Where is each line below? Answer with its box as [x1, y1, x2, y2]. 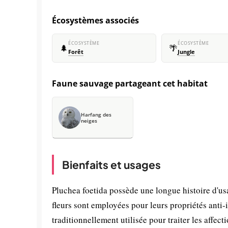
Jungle [178, 48, 195, 55]
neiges [81, 117, 97, 124]
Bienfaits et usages [62, 158, 161, 172]
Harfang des [81, 111, 111, 118]
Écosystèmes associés [52, 15, 139, 26]
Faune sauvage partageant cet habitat [52, 78, 208, 89]
